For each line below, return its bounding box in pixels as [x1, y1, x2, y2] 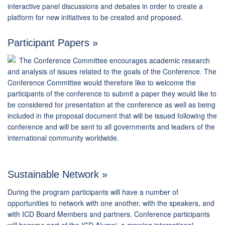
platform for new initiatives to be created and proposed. [8, 12, 183, 23]
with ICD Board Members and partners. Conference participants [8, 209, 210, 219]
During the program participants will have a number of [8, 187, 178, 197]
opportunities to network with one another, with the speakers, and [8, 198, 214, 208]
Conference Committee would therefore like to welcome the [8, 77, 196, 88]
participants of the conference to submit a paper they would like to [8, 88, 216, 99]
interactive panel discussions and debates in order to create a [8, 1, 203, 12]
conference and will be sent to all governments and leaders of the [8, 122, 215, 132]
